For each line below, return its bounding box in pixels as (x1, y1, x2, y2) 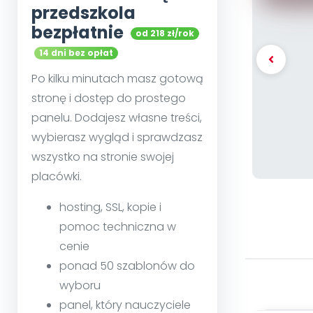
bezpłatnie (31, 21, 124, 45)
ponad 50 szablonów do (59, 258, 195, 275)
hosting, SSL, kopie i (59, 199, 161, 216)
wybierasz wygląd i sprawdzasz (31, 129, 203, 146)
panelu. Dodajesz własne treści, (31, 110, 202, 126)
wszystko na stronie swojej (31, 149, 174, 166)
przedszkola (31, 1, 136, 25)
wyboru (59, 277, 101, 294)
